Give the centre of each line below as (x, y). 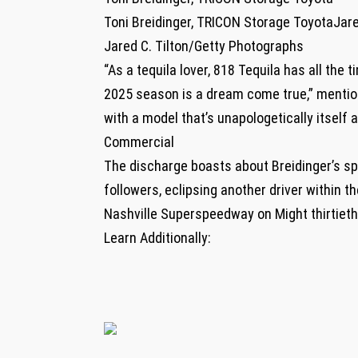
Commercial (139, 141)
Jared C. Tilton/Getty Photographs (204, 46)
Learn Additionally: (157, 237)
